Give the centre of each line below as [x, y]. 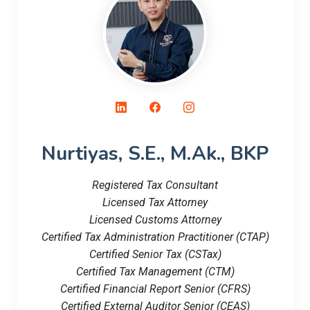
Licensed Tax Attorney [155, 202]
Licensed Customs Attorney [155, 219]
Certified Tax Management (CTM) [155, 271]
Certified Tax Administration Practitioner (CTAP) [155, 237]
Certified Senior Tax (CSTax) [155, 254]
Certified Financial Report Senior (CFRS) [155, 289]
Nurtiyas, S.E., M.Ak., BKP [155, 153]
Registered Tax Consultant [155, 185]
